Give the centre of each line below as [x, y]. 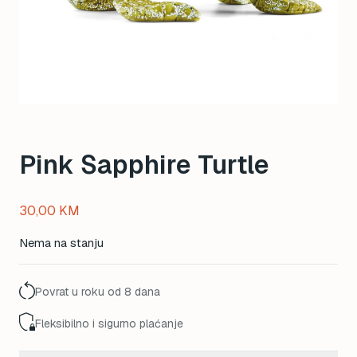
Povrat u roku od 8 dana [98, 292]
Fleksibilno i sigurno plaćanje [109, 324]
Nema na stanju [61, 243]
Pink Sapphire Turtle [144, 165]
